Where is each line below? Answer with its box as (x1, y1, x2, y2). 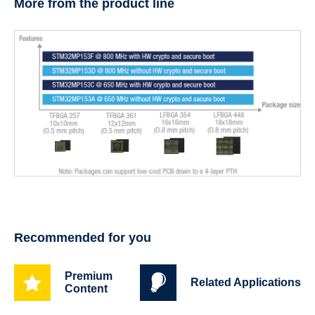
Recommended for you (13, 231, 151, 245)
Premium (64, 270, 112, 283)
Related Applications (191, 276, 302, 289)
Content (64, 283, 108, 295)
